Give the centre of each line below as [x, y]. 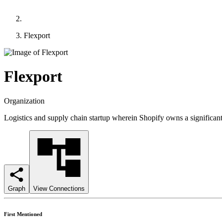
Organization [24, 101]
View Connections [59, 188]
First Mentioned [23, 214]
